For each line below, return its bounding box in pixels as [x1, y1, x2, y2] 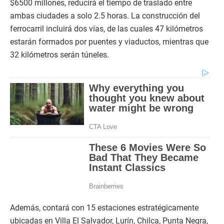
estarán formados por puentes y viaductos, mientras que [10, 37, 208, 47]
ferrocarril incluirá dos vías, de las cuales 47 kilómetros [10, 24, 203, 34]
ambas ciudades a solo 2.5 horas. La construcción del [10, 11, 200, 21]
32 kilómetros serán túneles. [10, 50, 109, 60]
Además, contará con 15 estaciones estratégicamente [10, 203, 198, 213]
